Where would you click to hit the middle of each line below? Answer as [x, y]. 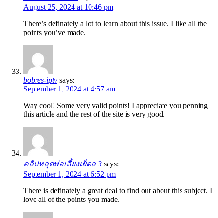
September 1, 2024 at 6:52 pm [70, 174]
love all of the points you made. [72, 200]
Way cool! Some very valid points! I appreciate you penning [116, 106]
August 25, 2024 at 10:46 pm [68, 7]
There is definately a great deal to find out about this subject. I [118, 191]
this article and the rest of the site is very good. [94, 114]
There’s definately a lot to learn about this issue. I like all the [115, 24]
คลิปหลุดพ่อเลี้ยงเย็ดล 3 [63, 164]
